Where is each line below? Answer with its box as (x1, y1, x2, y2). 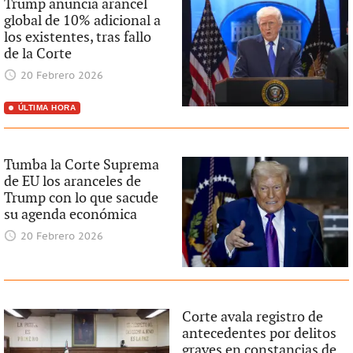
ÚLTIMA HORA (17, 102, 76, 112)
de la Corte (3, 45, 72, 62)
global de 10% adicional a (3, 12, 161, 29)
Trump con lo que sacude (3, 189, 158, 206)
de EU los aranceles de (3, 173, 141, 190)
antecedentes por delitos (182, 325, 337, 343)
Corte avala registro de (182, 309, 324, 326)
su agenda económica (3, 206, 137, 223)
